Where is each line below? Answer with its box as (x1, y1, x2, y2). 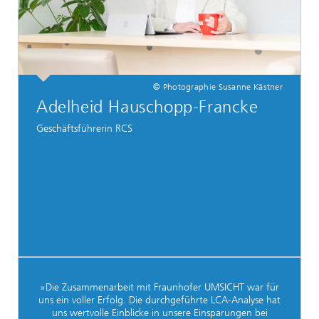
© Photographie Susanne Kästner (153, 81, 283, 92)
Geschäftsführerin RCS (36, 122, 138, 135)
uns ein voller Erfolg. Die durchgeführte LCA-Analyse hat (38, 293, 281, 306)
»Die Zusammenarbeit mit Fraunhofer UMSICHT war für (40, 281, 279, 293)
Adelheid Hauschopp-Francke (36, 96, 258, 117)
